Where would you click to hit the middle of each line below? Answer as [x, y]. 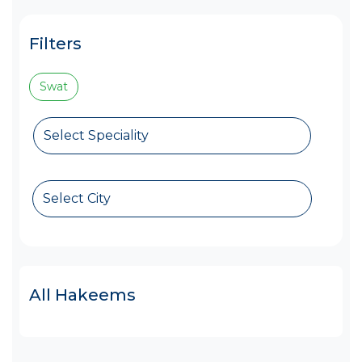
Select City [77, 198]
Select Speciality [96, 135]
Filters [55, 44]
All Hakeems [82, 295]
